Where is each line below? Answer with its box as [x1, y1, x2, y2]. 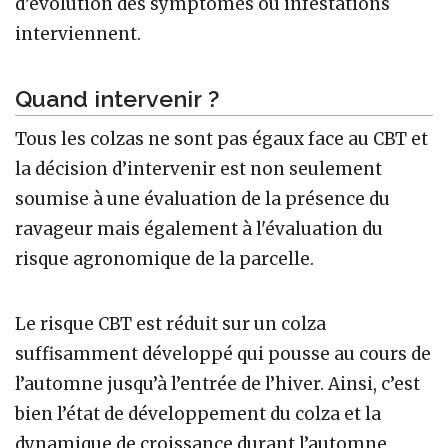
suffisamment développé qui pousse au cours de [15, 343, 431, 366]
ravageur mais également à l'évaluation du [15, 218, 383, 241]
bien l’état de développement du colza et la [15, 403, 381, 426]
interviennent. [15, 22, 141, 45]
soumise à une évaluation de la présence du [15, 188, 390, 211]
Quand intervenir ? [15, 84, 219, 112]
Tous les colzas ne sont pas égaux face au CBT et [15, 128, 428, 151]
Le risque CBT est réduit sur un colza [15, 313, 326, 336]
